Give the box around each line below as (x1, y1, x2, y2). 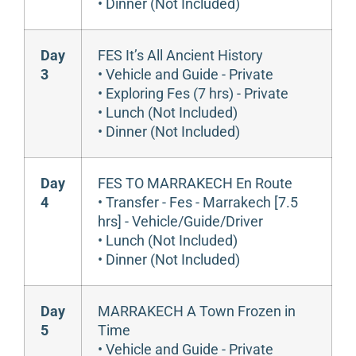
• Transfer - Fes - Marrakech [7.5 (98, 193, 298, 211)
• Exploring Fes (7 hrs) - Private (98, 84, 288, 102)
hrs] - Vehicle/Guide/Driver (98, 212, 263, 230)
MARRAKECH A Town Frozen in (98, 302, 296, 319)
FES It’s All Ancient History (98, 46, 263, 64)
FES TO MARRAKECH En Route (98, 174, 292, 192)
